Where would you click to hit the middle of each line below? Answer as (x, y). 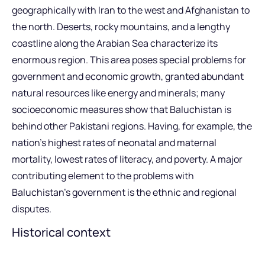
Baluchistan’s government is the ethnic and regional (124, 192)
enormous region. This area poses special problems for (129, 59)
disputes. (32, 209)
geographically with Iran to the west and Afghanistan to (131, 10)
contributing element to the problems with (103, 175)
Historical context (61, 232)
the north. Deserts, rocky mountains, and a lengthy (121, 26)
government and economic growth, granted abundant (128, 76)
